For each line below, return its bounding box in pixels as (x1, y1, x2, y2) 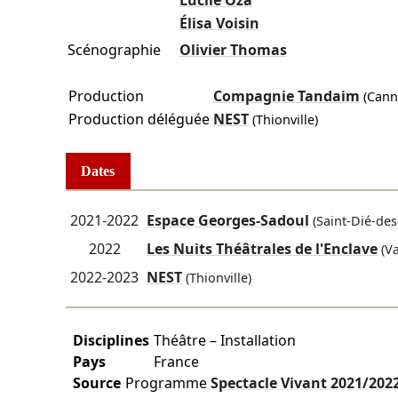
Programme (125, 373, 211, 394)
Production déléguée (68, 109, 210, 130)
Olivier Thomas (179, 40, 287, 60)
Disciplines (73, 330, 150, 351)
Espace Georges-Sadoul (146, 211, 309, 231)
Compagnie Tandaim (212, 86, 360, 107)
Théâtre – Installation (154, 330, 297, 351)
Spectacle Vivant (211, 373, 331, 394)
